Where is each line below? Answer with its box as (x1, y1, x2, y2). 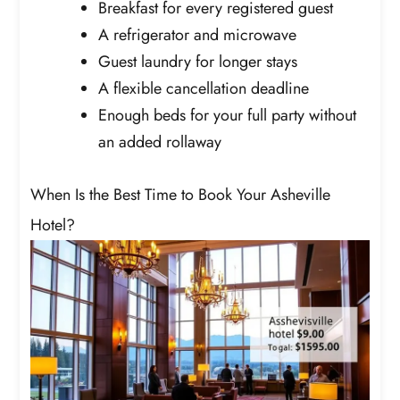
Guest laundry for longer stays (98, 49, 298, 73)
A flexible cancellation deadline (98, 76, 310, 100)
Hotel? (30, 212, 76, 237)
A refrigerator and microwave (98, 22, 297, 46)
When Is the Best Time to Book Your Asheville (30, 182, 331, 206)
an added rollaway (98, 129, 222, 154)
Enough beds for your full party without (98, 103, 357, 127)
